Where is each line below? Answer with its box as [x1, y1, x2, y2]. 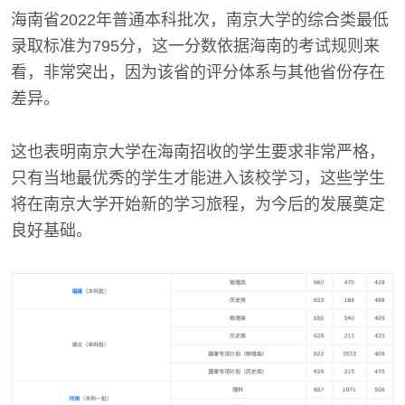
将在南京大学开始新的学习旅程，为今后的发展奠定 [11, 195, 385, 214]
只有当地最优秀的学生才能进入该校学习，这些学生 [11, 169, 385, 188]
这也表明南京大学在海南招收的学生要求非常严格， [11, 143, 385, 162]
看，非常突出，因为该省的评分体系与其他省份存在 [11, 63, 385, 82]
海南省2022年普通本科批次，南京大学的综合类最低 [11, 11, 389, 30]
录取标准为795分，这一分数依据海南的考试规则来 [11, 37, 380, 56]
